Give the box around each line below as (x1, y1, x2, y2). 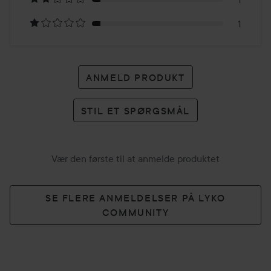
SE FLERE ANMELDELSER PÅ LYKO (45, 192, 226, 204)
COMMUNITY (102, 206, 169, 218)
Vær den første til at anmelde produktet (51, 152, 220, 165)
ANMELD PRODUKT (86, 71, 185, 83)
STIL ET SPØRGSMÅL (80, 104, 191, 117)
